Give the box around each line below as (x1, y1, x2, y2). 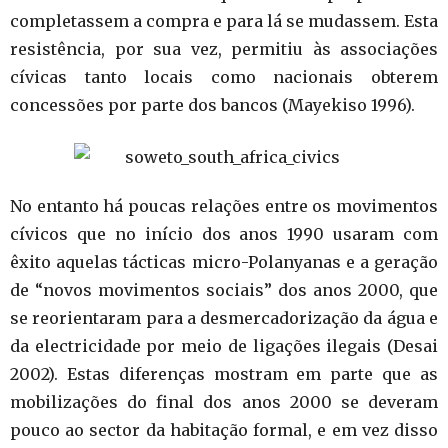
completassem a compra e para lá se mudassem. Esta (10, 11, 438, 31)
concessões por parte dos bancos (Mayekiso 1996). (10, 95, 415, 115)
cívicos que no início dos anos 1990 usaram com (10, 224, 438, 244)
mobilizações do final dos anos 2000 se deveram (10, 392, 438, 412)
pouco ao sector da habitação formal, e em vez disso (10, 420, 438, 440)
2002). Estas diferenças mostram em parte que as (10, 364, 438, 384)
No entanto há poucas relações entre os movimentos (10, 196, 438, 216)
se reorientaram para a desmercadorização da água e (10, 308, 438, 328)
